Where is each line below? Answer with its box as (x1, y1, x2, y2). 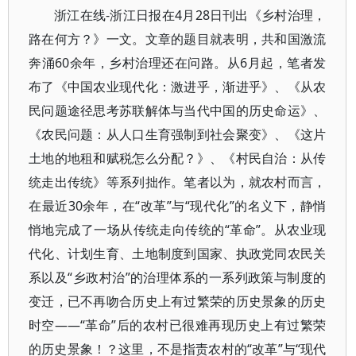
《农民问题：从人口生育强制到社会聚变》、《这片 (29, 126, 327, 143)
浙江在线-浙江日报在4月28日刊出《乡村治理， (54, 6, 327, 24)
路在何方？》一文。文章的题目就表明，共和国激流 (29, 30, 327, 48)
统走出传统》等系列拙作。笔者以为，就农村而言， (29, 173, 327, 191)
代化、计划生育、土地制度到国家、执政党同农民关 (29, 245, 327, 262)
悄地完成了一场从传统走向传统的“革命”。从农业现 (29, 221, 327, 238)
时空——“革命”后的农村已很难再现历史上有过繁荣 (29, 316, 327, 334)
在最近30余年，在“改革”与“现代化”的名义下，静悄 (29, 197, 327, 215)
